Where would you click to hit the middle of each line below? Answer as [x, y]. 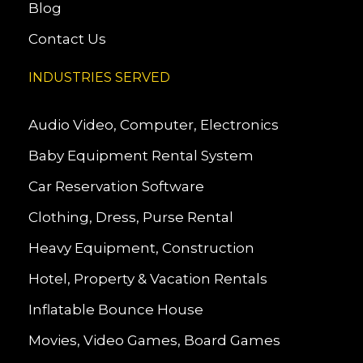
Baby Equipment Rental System [141, 156]
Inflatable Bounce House [116, 310]
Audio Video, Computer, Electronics [154, 125]
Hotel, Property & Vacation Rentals [148, 279]
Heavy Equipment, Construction [141, 248]
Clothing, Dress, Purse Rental [131, 218]
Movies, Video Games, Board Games [154, 341]
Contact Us [67, 39]
